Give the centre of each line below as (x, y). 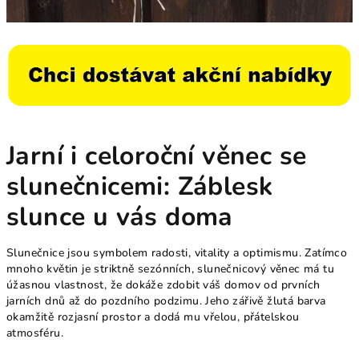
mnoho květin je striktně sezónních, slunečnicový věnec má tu (170, 268)
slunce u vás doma (120, 216)
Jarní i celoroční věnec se (157, 155)
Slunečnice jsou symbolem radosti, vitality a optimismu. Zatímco (177, 252)
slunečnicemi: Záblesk (140, 186)
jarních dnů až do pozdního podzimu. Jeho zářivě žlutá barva (166, 301)
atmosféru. (35, 333)
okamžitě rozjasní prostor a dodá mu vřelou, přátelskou (153, 317)
